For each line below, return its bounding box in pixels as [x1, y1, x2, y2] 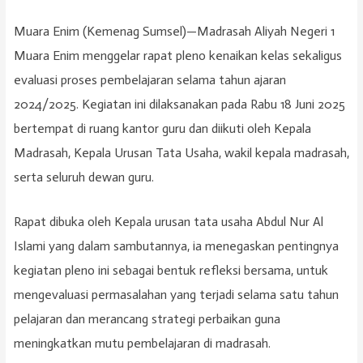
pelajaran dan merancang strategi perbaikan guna [13, 310, 280, 327]
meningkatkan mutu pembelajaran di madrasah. [13, 335, 271, 351]
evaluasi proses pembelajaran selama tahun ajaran [13, 71, 286, 88]
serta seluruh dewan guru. [13, 169, 154, 185]
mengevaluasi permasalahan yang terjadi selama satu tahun [13, 286, 339, 302]
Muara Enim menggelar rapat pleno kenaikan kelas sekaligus [13, 47, 342, 63]
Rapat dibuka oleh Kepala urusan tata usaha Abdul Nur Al [13, 213, 323, 229]
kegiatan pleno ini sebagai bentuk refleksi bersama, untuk [13, 262, 328, 278]
